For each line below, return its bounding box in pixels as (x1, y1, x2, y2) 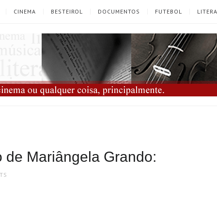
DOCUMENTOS (98, 8, 140, 15)
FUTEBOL (155, 8, 182, 15)
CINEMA (14, 8, 36, 15)
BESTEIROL (51, 8, 83, 15)
